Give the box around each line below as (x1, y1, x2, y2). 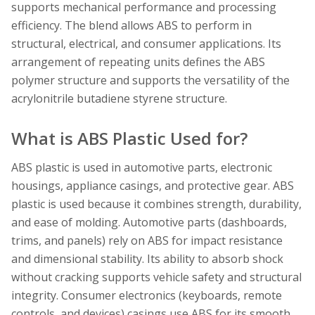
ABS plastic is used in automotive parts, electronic (11, 159, 272, 175)
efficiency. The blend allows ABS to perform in (11, 17, 252, 33)
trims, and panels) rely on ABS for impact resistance (11, 232, 283, 248)
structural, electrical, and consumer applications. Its (11, 35, 281, 51)
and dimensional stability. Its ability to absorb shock (11, 250, 283, 266)
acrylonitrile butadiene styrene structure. (11, 90, 227, 106)
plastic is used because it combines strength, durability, (11, 195, 302, 212)
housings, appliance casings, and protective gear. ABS (11, 177, 294, 193)
